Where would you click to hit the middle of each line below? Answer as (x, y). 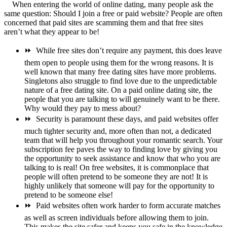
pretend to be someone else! (69, 195)
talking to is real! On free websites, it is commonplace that (117, 168)
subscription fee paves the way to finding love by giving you (121, 149)
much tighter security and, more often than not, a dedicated (118, 131)
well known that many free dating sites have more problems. (120, 72)
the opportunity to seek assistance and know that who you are (122, 159)
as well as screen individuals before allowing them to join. (117, 218)
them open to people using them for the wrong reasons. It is (119, 63)
